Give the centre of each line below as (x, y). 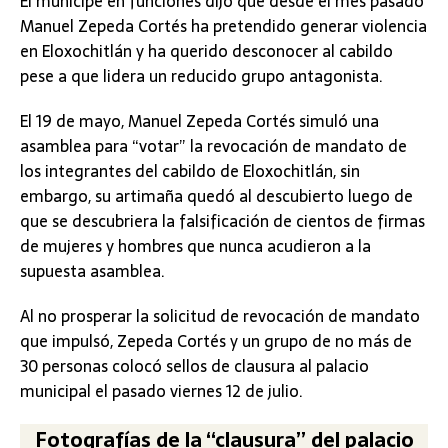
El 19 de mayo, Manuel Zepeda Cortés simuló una (199, 120)
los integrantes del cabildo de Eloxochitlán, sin (190, 170)
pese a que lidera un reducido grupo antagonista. (201, 75)
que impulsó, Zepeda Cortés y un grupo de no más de (216, 340)
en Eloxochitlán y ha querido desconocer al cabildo (206, 50)
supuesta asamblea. (92, 270)
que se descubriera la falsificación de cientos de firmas (222, 220)
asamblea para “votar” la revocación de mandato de (213, 145)
